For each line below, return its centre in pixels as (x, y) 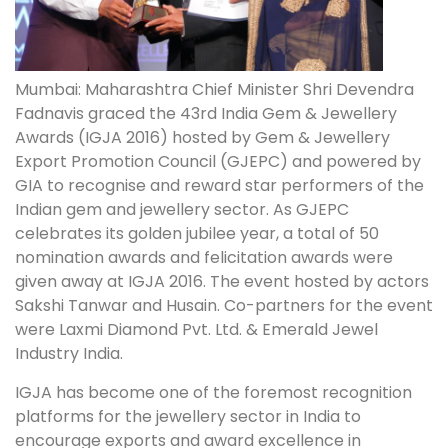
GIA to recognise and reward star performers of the (219, 186)
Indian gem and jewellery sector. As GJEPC (182, 210)
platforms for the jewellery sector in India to (188, 416)
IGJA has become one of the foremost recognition (213, 392)
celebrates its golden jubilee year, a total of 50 (197, 234)
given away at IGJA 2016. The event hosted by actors (222, 282)
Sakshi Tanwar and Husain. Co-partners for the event (224, 306)
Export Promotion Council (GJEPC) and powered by (218, 162)
